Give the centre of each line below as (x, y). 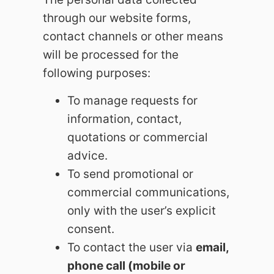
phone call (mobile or (126, 265)
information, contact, (124, 119)
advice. (87, 155)
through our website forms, (117, 18)
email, (212, 247)
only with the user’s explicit (142, 210)
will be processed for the (111, 55)
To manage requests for (132, 100)
